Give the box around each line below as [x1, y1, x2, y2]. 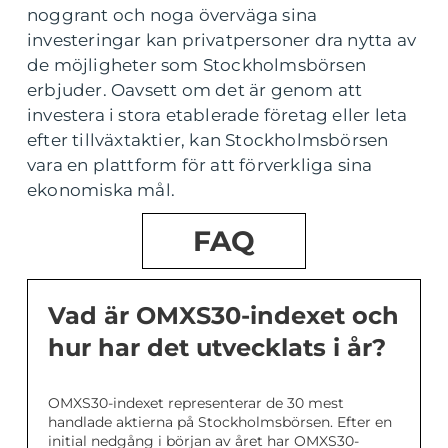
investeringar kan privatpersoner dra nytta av [27, 29, 417, 50]
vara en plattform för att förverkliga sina [27, 154, 373, 175]
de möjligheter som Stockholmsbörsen [27, 54, 367, 75]
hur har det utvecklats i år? [48, 332, 386, 362]
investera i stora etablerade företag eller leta [27, 104, 408, 125]
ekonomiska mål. [27, 179, 175, 200]
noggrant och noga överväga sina [27, 4, 318, 25]
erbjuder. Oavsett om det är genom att [27, 79, 363, 100]
